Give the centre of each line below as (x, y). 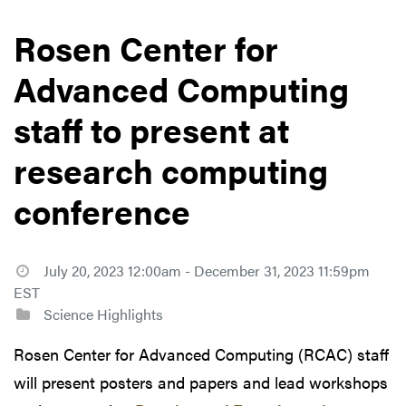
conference (102, 210)
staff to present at (151, 129)
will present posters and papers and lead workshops (201, 382)
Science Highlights (101, 314)
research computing (171, 169)
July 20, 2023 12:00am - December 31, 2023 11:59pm (206, 270)
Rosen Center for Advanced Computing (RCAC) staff (201, 353)
